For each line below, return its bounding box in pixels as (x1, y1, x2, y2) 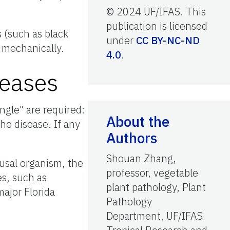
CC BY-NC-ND (136, 33, 200, 47)
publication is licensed (106, 18, 207, 33)
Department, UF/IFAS (106, 208, 203, 223)
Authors (106, 128, 157, 147)
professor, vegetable (106, 165, 198, 180)
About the (106, 111, 169, 131)
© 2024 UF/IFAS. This (106, 4, 206, 18)
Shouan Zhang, (106, 151, 176, 165)
